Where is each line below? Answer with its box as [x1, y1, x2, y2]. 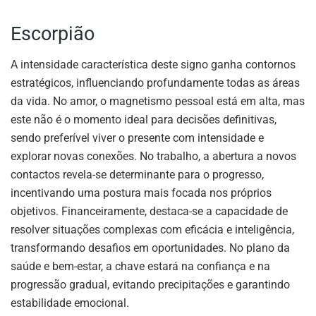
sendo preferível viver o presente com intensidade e [11, 131, 264, 145]
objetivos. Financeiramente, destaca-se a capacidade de [11, 205, 288, 219]
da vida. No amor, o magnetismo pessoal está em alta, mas [11, 95, 305, 109]
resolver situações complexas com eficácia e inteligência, [11, 223, 294, 237]
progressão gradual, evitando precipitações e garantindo [11, 278, 290, 292]
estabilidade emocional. [11, 296, 129, 310]
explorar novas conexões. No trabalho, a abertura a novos [11, 150, 296, 164]
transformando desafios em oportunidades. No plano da [11, 241, 290, 255]
